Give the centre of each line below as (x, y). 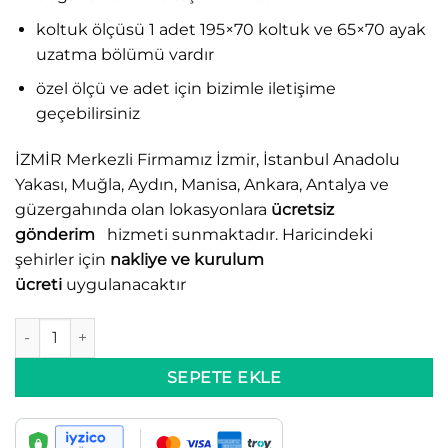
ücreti (38, 284)
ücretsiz (302, 209)
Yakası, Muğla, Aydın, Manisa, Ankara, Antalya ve (202, 184)
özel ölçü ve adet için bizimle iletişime (185, 89)
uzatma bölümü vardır (124, 54)
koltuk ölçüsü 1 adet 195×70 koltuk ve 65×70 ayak (230, 29)
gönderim (59, 234)
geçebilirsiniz (87, 114)
